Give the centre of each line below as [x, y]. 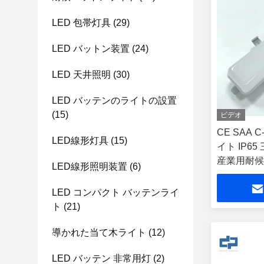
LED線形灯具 [80, 141]
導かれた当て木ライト [99, 232]
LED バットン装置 [91, 49]
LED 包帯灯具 [81, 23]
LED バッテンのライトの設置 [114, 100]
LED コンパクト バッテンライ [115, 192]
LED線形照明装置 [90, 166]
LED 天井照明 [81, 75]
